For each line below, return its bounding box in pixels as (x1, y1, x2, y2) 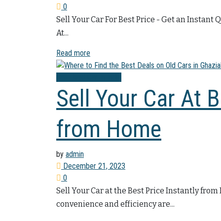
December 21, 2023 (61, 161, 125, 171)
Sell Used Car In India (56, 73, 121, 82)
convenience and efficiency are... (56, 199, 175, 209)
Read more (56, 48, 90, 58)
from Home (56, 115, 161, 144)
